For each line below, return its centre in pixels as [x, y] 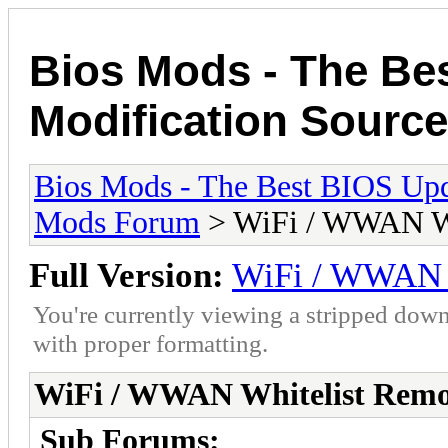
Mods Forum [117, 222]
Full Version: [126, 275]
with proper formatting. [150, 342]
